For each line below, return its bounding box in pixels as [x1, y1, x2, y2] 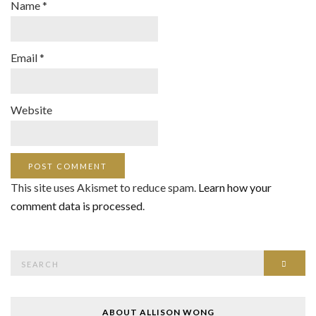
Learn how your [198, 180, 272, 194]
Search [10, 250, 37, 262]
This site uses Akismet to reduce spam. [11, 180, 198, 194]
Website [11, 102, 52, 116]
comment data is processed [11, 198, 142, 212]
